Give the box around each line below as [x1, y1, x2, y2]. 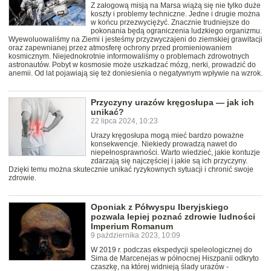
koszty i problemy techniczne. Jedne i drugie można [91, 10, 260, 19]
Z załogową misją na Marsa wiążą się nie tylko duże [91, 1, 261, 10]
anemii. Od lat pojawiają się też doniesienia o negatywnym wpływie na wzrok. [8, 69, 263, 78]
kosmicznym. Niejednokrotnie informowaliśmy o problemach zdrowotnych [8, 52, 249, 61]
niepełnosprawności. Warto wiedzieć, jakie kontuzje [91, 148, 260, 157]
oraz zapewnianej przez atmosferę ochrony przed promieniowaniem [8, 44, 232, 53]
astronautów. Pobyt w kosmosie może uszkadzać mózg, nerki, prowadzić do [8, 60, 256, 70]
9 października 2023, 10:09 [91, 231, 180, 240]
